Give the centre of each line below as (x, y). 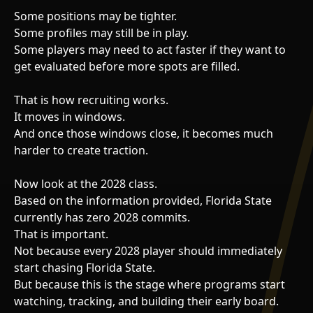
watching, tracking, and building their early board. (146, 301)
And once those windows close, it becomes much (144, 133)
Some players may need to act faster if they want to (150, 49)
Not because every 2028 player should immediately (148, 250)
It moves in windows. (70, 116)
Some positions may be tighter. (95, 16)
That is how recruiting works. (91, 100)
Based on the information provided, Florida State (143, 200)
